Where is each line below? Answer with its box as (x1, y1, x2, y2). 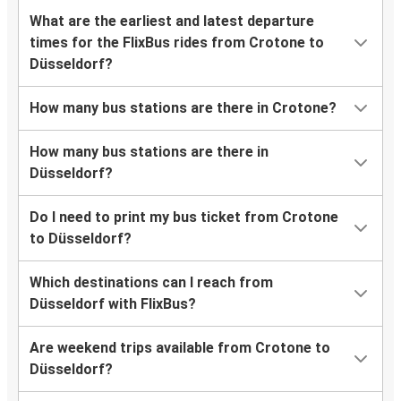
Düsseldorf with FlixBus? (30, 295, 196, 313)
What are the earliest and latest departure (30, 13, 314, 30)
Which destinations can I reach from (30, 274, 273, 292)
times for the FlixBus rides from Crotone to (30, 34, 324, 52)
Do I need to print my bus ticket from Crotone (30, 209, 338, 226)
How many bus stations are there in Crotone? (30, 99, 337, 117)
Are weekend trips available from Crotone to (30, 339, 330, 357)
